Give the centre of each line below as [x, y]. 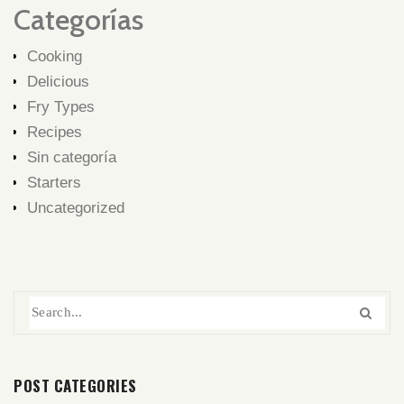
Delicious [58, 81]
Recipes [55, 132]
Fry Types [61, 106]
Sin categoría [72, 157]
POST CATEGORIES [75, 385]
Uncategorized [76, 207]
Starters [54, 182]
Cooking [55, 56]
